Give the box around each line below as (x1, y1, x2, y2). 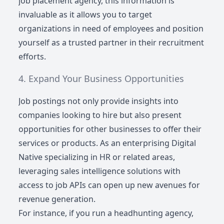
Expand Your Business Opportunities (28, 72, 184, 84)
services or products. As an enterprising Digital (18, 137, 196, 148)
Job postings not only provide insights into (18, 95, 179, 106)
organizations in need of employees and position (18, 22, 204, 34)
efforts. (18, 50, 46, 62)
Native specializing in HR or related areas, (18, 151, 175, 162)
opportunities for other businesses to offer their (18, 123, 202, 134)
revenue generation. (18, 193, 96, 204)
